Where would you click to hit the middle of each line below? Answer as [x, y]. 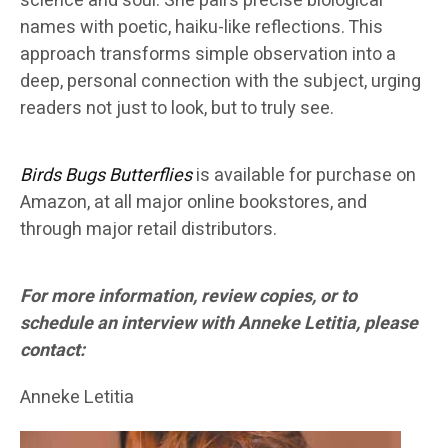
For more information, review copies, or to [188, 297]
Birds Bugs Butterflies [106, 176]
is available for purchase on [304, 176]
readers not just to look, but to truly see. [177, 109]
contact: [52, 351]
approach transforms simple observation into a [208, 55]
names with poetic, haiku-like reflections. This [201, 28]
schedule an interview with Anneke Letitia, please [219, 324]
